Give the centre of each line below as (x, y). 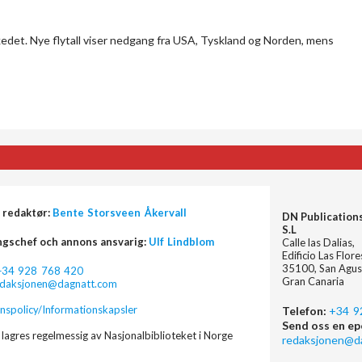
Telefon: (305, 310)
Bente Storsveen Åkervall (120, 212)
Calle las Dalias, (319, 242)
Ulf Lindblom (182, 241)
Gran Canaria (314, 281)
